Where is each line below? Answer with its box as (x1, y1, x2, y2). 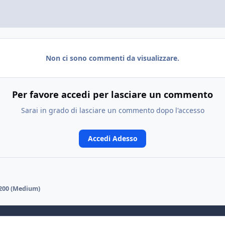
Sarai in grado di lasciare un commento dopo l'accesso (21, 105, 204, 115)
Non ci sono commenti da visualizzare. (46, 53, 179, 63)
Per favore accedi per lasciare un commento (12, 88, 213, 100)
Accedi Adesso (87, 133, 138, 143)
